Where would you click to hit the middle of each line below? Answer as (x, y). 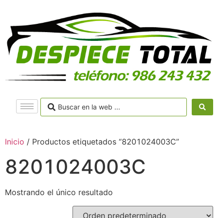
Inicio (15, 141)
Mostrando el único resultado (59, 192)
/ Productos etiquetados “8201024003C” (102, 141)
